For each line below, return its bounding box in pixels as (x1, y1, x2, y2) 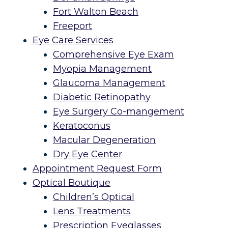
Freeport (53, 20, 92, 32)
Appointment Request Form (33, 163, 162, 175)
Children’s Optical (53, 191, 134, 203)
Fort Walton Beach (53, 6, 138, 18)
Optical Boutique (33, 177, 110, 189)
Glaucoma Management (53, 77, 165, 89)
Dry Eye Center (53, 149, 122, 160)
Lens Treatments (53, 206, 131, 217)
